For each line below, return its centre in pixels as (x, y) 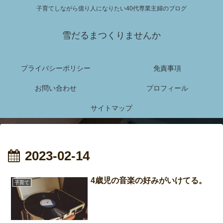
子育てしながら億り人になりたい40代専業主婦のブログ (111, 9)
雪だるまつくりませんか (111, 36)
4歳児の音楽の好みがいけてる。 (149, 180)
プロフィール (167, 88)
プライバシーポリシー (56, 68)
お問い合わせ (56, 88)
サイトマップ (111, 108)
